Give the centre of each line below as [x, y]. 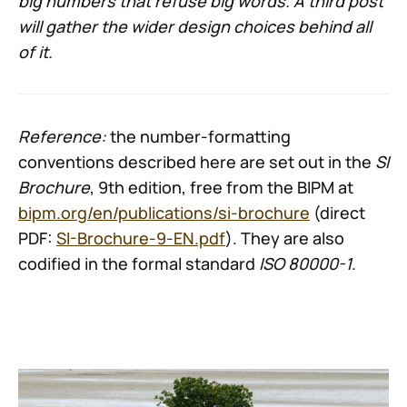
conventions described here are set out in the [197, 162]
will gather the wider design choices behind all [195, 27]
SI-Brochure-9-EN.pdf [141, 238]
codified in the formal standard [139, 264]
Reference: [64, 137]
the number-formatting [200, 137]
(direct [338, 213]
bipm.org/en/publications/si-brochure [164, 213]
